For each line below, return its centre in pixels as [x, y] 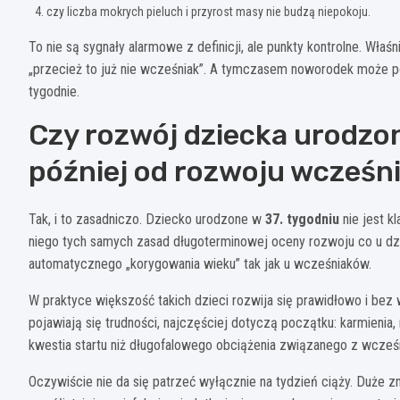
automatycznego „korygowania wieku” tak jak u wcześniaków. [200, 263]
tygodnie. [54, 91]
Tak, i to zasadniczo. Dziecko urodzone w [147, 219]
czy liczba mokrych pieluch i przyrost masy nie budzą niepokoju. [208, 11]
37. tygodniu [302, 219]
